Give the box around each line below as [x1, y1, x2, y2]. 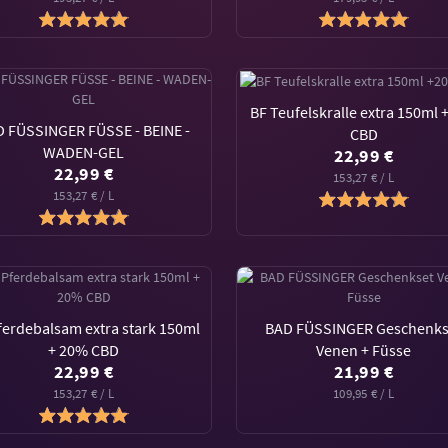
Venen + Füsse [316, 340, 412, 360]
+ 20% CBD [48, 340, 120, 360]
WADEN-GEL [43, 142, 125, 162]
